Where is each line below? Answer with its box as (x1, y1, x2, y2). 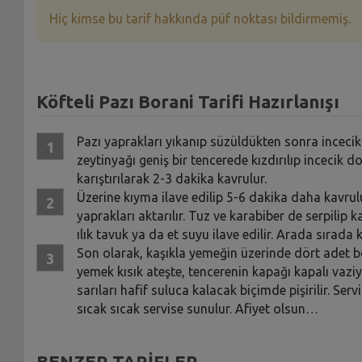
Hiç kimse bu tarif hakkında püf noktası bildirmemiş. (48, 11, 351, 26)
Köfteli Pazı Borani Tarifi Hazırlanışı (36, 90, 339, 112)
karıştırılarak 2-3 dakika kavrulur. (76, 170, 267, 186)
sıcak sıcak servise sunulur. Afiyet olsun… (76, 301, 318, 316)
